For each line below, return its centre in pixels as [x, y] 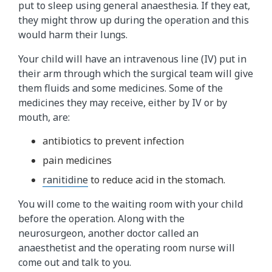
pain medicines [77, 160]
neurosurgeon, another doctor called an [108, 233]
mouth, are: [44, 117]
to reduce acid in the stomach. [157, 179]
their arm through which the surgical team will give [136, 74]
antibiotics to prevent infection [113, 141]
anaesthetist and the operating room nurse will [127, 247]
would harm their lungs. [73, 35]
